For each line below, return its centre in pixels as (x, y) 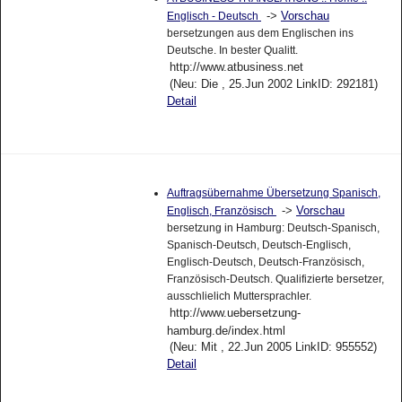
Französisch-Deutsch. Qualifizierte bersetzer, (275, 279)
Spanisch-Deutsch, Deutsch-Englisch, (258, 245)
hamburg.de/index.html (226, 330)
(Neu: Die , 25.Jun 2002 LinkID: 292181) (273, 83)
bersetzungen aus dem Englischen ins (260, 33)
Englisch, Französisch (221, 210)
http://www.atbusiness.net (236, 66)
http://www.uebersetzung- (235, 312)
